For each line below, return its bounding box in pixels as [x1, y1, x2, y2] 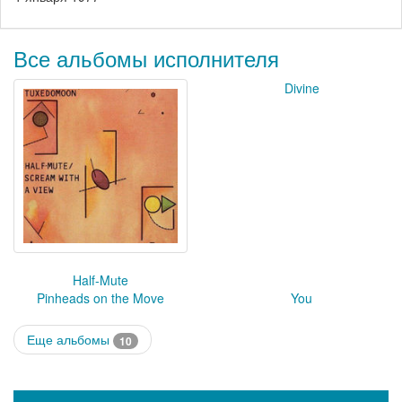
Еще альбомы [27, 329, 113, 348]
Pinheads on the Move [37, 288, 164, 307]
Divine [284, 78, 319, 97]
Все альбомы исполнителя [13, 41, 279, 74]
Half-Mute [73, 270, 128, 289]
